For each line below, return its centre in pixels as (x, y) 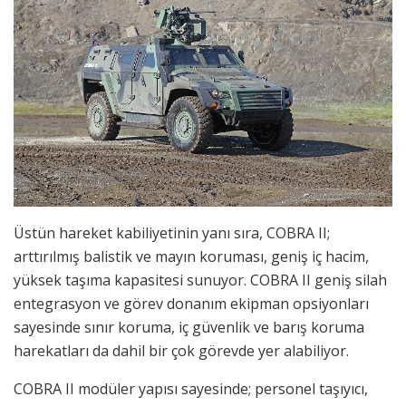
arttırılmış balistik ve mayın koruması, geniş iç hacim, (191, 256)
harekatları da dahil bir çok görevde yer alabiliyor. (181, 350)
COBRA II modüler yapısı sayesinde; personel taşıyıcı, (191, 388)
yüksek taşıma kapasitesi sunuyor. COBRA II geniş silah (200, 280)
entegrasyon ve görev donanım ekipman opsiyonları (191, 303)
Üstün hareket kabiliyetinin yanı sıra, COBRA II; (172, 232)
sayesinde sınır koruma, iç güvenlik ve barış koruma (189, 327)
